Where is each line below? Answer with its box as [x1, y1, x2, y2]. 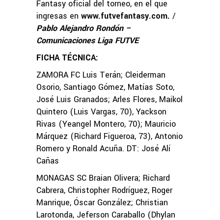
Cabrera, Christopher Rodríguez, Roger [36, 184, 172, 196]
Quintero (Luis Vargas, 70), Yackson [36, 106, 166, 117]
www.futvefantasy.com [81, 10, 167, 22]
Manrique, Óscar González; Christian [36, 196, 168, 208]
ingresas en [36, 10, 81, 22]
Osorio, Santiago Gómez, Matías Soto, [36, 81, 174, 93]
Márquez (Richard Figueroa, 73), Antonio [36, 130, 183, 142]
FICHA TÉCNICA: [36, 52, 98, 63]
